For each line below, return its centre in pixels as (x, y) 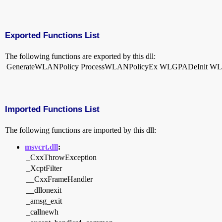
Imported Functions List (52, 109)
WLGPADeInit (184, 66)
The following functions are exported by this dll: (80, 56)
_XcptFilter (44, 168)
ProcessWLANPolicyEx (119, 66)
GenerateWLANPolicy (43, 66)
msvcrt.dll (41, 147)
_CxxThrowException (61, 158)
